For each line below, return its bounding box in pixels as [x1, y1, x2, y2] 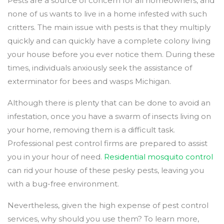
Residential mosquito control [104, 152, 213, 162]
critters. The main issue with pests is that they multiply [7, 22, 210, 32]
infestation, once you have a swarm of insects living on [7, 111, 211, 121]
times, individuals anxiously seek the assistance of [7, 63, 192, 73]
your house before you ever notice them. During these [7, 49, 215, 59]
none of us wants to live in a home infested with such [7, 9, 207, 19]
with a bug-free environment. [7, 179, 119, 189]
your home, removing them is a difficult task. [7, 125, 175, 135]
